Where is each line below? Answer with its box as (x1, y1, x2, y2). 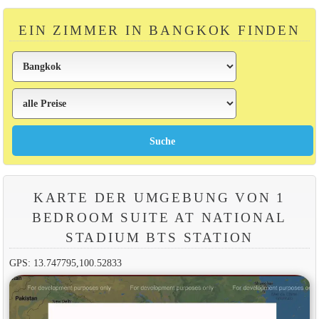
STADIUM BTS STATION (65, 229, 254, 245)
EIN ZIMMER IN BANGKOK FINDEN (19, 22, 300, 38)
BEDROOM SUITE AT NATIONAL (31, 209, 288, 225)
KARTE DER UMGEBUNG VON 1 (33, 189, 286, 205)
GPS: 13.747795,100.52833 (9, 256, 122, 268)
